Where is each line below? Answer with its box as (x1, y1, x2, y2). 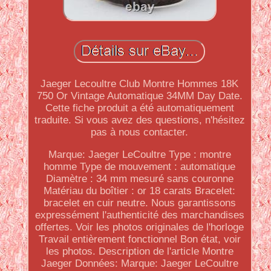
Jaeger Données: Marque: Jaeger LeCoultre (41, 258, 238, 269)
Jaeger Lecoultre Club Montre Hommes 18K (41, 78, 239, 90)
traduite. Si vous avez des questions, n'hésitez (34, 114, 245, 126)
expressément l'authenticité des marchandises (34, 209, 244, 221)
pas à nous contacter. (91, 126, 189, 138)
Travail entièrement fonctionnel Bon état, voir (38, 233, 241, 245)
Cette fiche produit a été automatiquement (45, 102, 234, 114)
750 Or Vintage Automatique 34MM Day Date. (36, 90, 243, 102)
